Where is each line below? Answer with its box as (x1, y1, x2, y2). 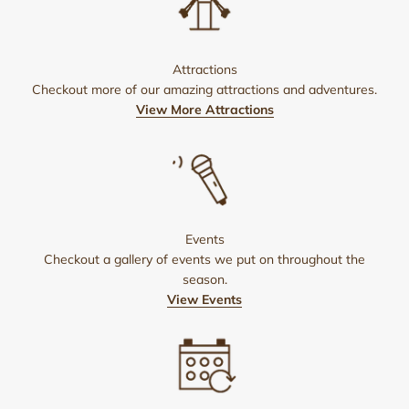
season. (182, 270, 227, 288)
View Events (167, 290, 242, 308)
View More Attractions (135, 100, 274, 118)
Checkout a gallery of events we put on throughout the (44, 250, 365, 267)
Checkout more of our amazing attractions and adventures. (32, 80, 377, 98)
